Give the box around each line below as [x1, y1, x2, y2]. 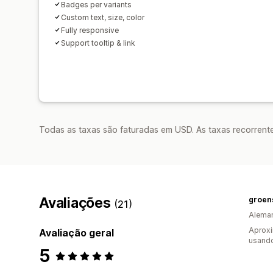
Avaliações [39, 194, 115, 211]
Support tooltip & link [61, 38, 135, 48]
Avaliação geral [39, 226, 114, 239]
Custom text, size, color [61, 12, 144, 22]
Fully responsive [61, 25, 119, 35]
